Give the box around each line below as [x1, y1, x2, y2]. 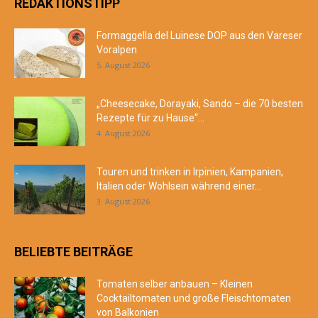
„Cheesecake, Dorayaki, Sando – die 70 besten [97, 97, 303, 109]
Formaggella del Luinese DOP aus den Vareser [97, 29, 302, 41]
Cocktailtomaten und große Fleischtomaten [97, 292, 291, 304]
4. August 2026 [97, 127, 150, 138]
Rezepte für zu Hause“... [97, 111, 204, 124]
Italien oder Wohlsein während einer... [97, 180, 261, 192]
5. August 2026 [97, 59, 150, 70]
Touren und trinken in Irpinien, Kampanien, [97, 165, 283, 177]
